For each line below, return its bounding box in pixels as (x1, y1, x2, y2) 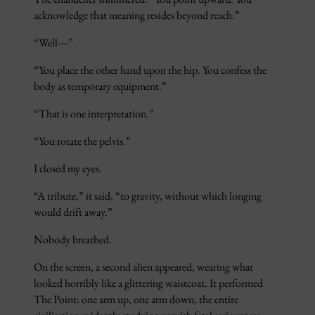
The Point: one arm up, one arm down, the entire (34, 291, 238, 307)
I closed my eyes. (34, 160, 102, 176)
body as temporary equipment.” (34, 79, 167, 94)
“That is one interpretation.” (34, 105, 154, 121)
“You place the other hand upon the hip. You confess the (34, 63, 266, 78)
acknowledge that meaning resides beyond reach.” (34, 8, 240, 23)
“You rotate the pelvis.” (34, 133, 131, 148)
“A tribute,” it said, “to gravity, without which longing (34, 188, 262, 203)
